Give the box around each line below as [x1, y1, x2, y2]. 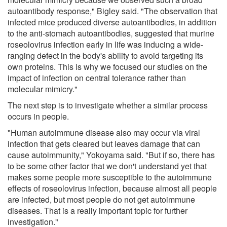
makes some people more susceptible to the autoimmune [8, 171, 212, 183]
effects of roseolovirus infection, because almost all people [8, 182, 217, 194]
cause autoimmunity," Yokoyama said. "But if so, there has [8, 148, 215, 161]
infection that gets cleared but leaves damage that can [8, 137, 200, 149]
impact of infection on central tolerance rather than [8, 71, 186, 84]
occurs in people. [8, 110, 69, 122]
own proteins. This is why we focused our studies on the [8, 60, 207, 72]
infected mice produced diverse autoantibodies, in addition [8, 16, 216, 28]
